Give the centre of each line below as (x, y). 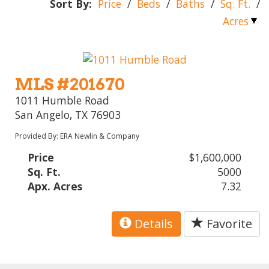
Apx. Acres (55, 186)
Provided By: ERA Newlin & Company (77, 136)
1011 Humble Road (62, 101)
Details (152, 224)
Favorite (228, 224)
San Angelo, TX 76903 (68, 115)
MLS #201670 (70, 85)
